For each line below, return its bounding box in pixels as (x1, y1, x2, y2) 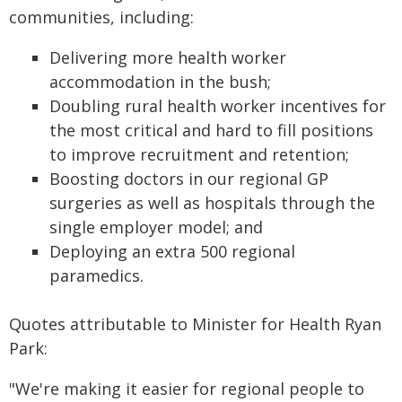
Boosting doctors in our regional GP (49, 168, 328, 189)
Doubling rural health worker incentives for (49, 95, 386, 117)
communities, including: (9, 6, 194, 28)
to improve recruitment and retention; (49, 144, 349, 165)
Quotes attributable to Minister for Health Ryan (9, 313, 381, 335)
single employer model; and (49, 216, 263, 238)
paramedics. (49, 265, 144, 286)
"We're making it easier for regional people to (9, 378, 364, 399)
